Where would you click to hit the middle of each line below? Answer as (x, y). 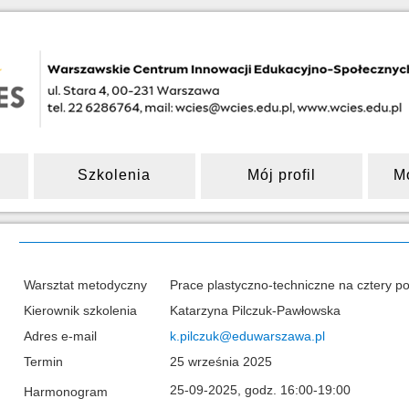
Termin (43, 362)
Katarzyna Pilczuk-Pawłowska (255, 310)
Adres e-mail (60, 336)
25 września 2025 (220, 362)
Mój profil (281, 175)
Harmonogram (65, 392)
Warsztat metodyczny (85, 285)
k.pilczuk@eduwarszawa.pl (247, 336)
